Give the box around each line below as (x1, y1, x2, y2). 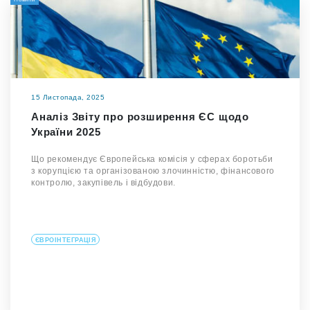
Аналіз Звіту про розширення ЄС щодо (31, 111, 249, 122)
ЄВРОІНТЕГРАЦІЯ (35, 237, 96, 244)
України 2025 (31, 126, 101, 138)
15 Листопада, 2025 (31, 93, 104, 101)
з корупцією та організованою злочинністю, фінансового (31, 166, 275, 176)
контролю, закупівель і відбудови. (31, 178, 176, 188)
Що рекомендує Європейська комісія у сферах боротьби (31, 154, 273, 164)
